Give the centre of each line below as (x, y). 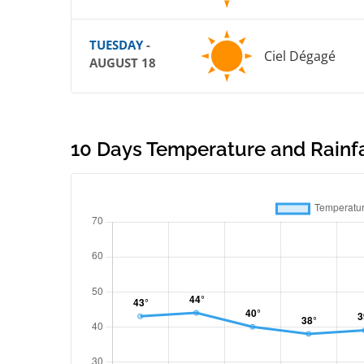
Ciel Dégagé (300, 56)
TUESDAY (116, 45)
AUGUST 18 (123, 63)
